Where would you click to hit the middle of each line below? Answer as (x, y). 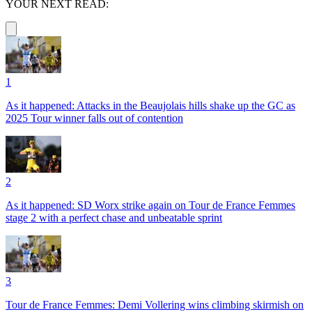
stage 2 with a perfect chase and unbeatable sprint (114, 218)
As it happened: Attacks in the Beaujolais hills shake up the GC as (150, 106)
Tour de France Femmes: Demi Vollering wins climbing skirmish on (155, 305)
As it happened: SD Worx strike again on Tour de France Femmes (150, 205)
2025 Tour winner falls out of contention (94, 118)
